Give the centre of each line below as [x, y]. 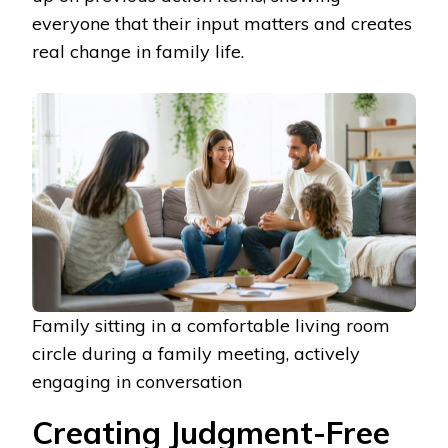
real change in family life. [138, 51]
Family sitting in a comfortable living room [211, 326]
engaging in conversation [137, 382]
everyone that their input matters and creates [222, 23]
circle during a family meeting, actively [196, 354]
